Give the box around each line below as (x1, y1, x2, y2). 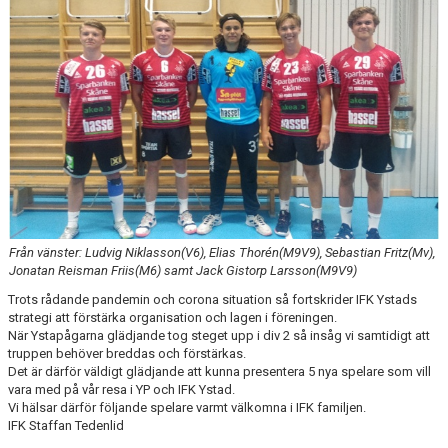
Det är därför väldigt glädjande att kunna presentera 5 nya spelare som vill (8, 363, 431, 379)
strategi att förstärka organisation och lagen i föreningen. (8, 309, 337, 325)
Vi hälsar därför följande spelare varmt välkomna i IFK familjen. (8, 399, 366, 415)
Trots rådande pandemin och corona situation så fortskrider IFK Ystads (8, 291, 417, 307)
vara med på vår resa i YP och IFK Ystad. (8, 381, 235, 397)
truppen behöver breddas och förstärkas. (8, 345, 246, 361)
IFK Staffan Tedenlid (8, 417, 124, 433)
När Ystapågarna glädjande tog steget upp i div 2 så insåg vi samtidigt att (8, 327, 430, 343)
